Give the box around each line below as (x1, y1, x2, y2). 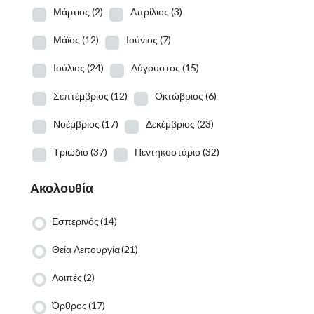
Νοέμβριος (53, 118, 100, 130)
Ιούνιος (125, 34, 158, 46)
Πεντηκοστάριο (134, 146, 200, 158)
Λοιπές (51, 271, 82, 283)
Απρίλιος (130, 6, 169, 18)
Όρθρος (51, 299, 87, 311)
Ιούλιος (53, 62, 85, 74)
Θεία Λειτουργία (51, 243, 120, 255)
